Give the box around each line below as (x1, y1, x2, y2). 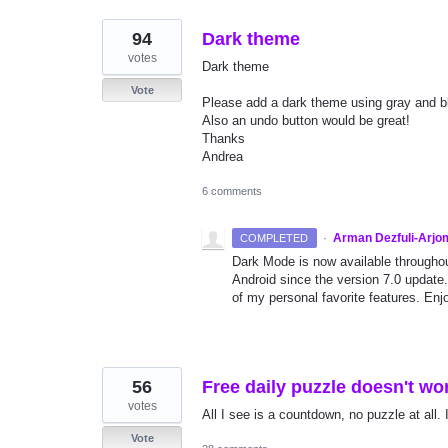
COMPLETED (240, 232, 309, 245)
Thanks (202, 131, 245, 147)
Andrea (202, 149, 243, 165)
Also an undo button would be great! (202, 113, 410, 129)
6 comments (202, 185, 262, 198)
